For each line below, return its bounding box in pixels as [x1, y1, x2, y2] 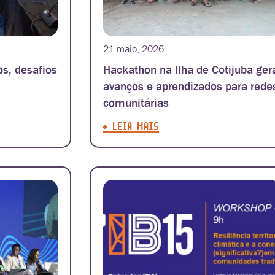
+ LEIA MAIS [103, 119, 159, 133]
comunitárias [103, 96, 169, 110]
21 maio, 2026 [103, 42, 164, 55]
